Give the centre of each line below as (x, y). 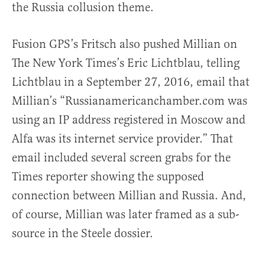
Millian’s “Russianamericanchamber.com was (130, 101)
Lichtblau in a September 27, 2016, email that (131, 82)
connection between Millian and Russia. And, (129, 195)
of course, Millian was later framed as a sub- (125, 214)
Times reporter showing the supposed (108, 176)
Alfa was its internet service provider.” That (122, 138)
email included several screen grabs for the (121, 157)
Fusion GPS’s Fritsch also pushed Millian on (125, 44)
